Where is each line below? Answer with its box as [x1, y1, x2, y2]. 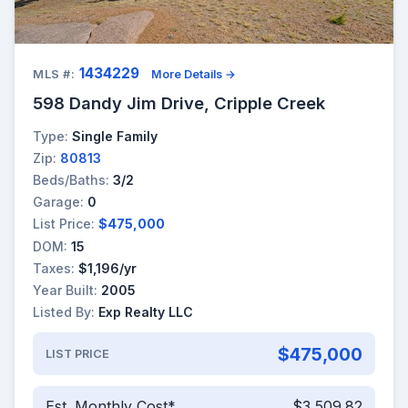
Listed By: [33, 304, 95, 321]
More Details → [151, 66, 237, 81]
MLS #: [33, 66, 76, 81]
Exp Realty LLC [98, 304, 193, 321]
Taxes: [33, 260, 75, 276]
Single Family [72, 127, 158, 144]
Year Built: [33, 281, 97, 298]
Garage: [33, 194, 84, 210]
